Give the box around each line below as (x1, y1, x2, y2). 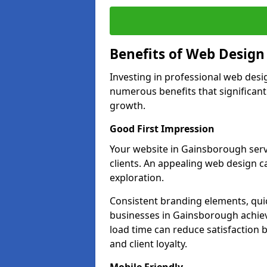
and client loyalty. (110, 237, 187, 250)
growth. (110, 99, 145, 112)
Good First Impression (110, 122, 215, 135)
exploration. (110, 171, 164, 184)
